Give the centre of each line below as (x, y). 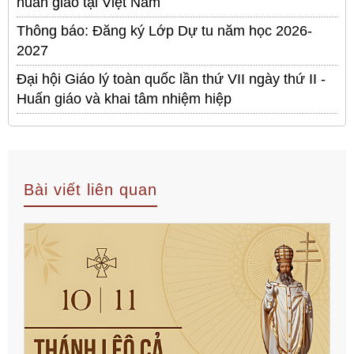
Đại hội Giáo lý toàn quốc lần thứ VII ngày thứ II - (171, 79)
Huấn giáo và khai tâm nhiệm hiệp (124, 98)
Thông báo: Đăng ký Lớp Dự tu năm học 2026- (164, 30)
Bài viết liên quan (90, 189)
